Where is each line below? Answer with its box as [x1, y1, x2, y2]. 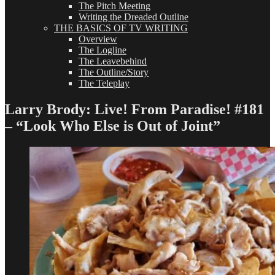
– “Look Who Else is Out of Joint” [5, 117, 220, 134]
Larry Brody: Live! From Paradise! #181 [5, 101, 264, 117]
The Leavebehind [79, 56, 147, 66]
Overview [79, 34, 117, 44]
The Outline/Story [79, 67, 149, 77]
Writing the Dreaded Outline [79, 12, 188, 22]
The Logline [79, 45, 126, 55]
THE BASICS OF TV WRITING [54, 23, 188, 33]
